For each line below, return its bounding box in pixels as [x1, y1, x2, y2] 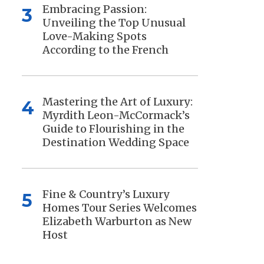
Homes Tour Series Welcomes [42, 201, 197, 215]
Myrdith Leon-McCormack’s [42, 108, 190, 123]
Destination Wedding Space [42, 136, 189, 150]
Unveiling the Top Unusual [42, 16, 186, 30]
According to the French [42, 43, 169, 57]
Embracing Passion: [42, 2, 147, 16]
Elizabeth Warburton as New [42, 214, 192, 229]
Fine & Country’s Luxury [42, 187, 170, 202]
